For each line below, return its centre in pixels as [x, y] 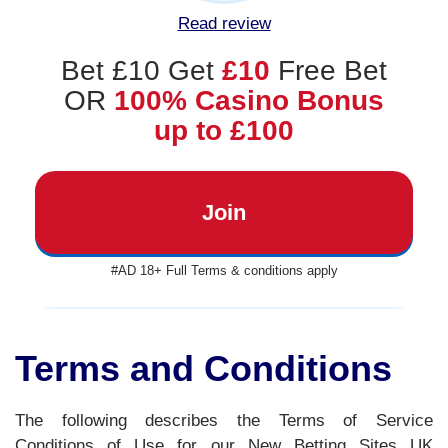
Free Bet [328, 70]
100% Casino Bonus [249, 100]
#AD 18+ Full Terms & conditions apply [224, 271]
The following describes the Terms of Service [224, 420]
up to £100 [224, 130]
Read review [224, 23]
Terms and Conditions [203, 368]
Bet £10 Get [141, 70]
